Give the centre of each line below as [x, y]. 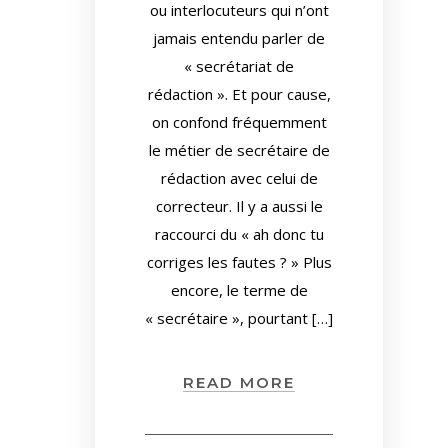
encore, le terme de [239, 290]
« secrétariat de [239, 66]
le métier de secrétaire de [239, 150]
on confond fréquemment [239, 122]
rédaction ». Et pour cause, [239, 94]
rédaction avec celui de [239, 178]
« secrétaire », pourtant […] [239, 318]
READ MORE [239, 382]
